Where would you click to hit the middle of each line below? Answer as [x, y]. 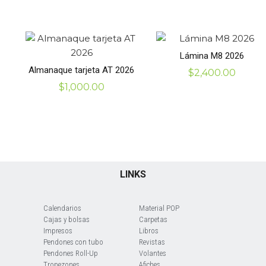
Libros [149, 231]
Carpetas [153, 220]
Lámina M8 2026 [212, 56]
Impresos [58, 231]
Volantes [153, 254]
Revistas [152, 242]
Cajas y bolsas [66, 220]
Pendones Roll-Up [71, 254]
